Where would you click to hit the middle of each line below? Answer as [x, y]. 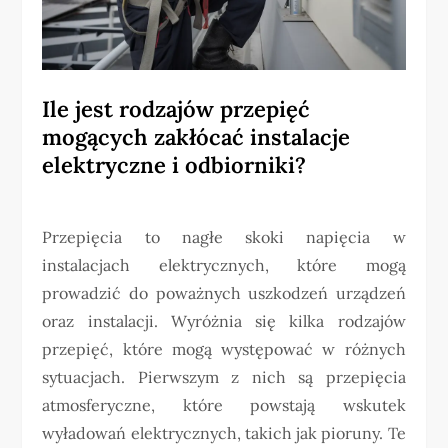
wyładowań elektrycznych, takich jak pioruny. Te [224, 433]
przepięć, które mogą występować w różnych [224, 349]
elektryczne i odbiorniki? [174, 165]
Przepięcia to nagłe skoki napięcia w [224, 237]
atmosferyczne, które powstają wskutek [224, 405]
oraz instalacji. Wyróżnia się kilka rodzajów [224, 321]
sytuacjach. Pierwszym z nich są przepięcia [224, 377]
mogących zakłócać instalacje [196, 137]
